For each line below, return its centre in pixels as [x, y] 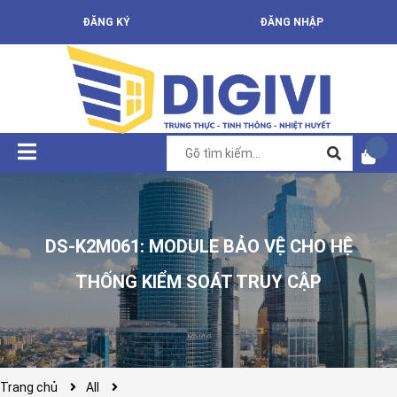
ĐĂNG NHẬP [291, 22]
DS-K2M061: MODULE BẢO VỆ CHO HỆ [198, 246]
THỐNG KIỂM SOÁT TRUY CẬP [198, 281]
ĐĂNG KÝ [106, 22]
